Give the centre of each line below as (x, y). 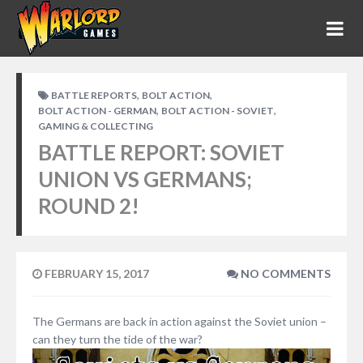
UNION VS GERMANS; (145, 179)
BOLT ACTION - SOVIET (218, 111)
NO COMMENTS (284, 273)
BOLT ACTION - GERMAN (97, 111)
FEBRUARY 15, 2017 (96, 273)
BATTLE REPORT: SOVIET (161, 152)
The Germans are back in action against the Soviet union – (179, 321)
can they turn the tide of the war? (117, 339)
